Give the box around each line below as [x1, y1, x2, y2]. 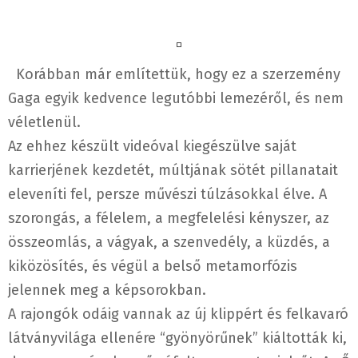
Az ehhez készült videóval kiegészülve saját [8, 137, 296, 156]
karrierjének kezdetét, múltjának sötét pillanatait [8, 161, 338, 180]
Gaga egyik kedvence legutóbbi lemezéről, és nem [8, 89, 344, 108]
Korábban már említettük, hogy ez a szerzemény [8, 66, 340, 84]
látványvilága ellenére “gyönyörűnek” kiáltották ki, [8, 329, 347, 348]
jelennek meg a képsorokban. [8, 281, 206, 300]
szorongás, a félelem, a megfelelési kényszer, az [8, 209, 329, 228]
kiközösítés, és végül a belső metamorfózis [8, 257, 297, 276]
